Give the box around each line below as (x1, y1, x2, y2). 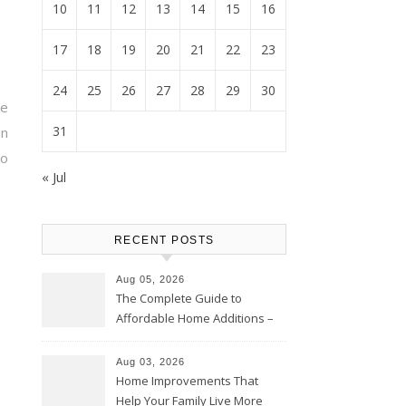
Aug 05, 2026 (116, 274, 185, 285)
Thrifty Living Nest (116, 330, 213, 346)
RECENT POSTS (113, 234, 215, 246)
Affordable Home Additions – (116, 310, 274, 326)
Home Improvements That (116, 372, 258, 389)
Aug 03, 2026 (116, 356, 185, 367)
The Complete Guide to (116, 290, 242, 306)
